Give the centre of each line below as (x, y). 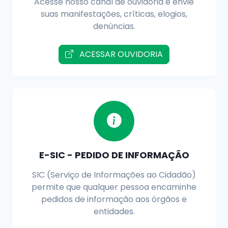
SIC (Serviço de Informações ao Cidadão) (114, 175)
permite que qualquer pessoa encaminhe (114, 187)
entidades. (114, 211)
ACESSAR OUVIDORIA (120, 54)
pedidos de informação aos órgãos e (114, 199)
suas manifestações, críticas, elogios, (114, 14)
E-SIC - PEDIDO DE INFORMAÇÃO (114, 155)
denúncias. (114, 26)
